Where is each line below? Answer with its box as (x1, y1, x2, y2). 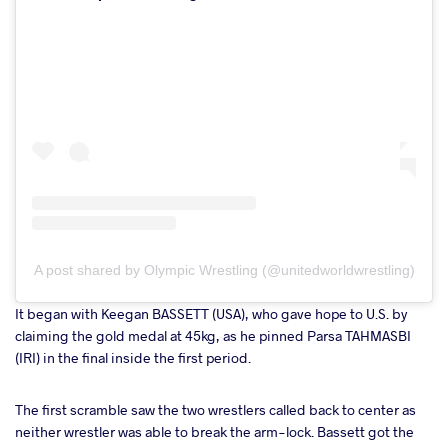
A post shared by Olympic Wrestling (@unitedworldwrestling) (33, 261, 415, 278)
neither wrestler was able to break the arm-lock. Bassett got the (15, 421, 414, 441)
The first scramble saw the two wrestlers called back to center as (15, 399, 416, 419)
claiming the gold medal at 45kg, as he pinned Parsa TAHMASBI (15, 325, 411, 345)
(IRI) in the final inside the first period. (15, 347, 251, 367)
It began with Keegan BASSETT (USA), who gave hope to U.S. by (15, 303, 407, 323)
